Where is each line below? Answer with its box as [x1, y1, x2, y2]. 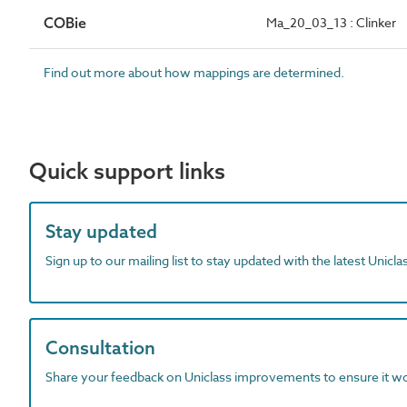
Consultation [45, 336, 155, 359]
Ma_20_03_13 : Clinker [266, 14, 396, 31]
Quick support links [29, 157, 225, 184]
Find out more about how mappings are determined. [44, 64, 344, 81]
